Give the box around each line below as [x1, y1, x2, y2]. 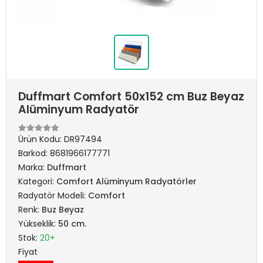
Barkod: [18, 147, 50, 159]
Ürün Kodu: [18, 133, 64, 145]
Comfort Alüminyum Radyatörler [56, 176, 197, 187]
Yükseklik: [18, 218, 58, 230]
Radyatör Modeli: [18, 190, 88, 201]
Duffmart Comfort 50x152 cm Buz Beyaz [18, 89, 244, 104]
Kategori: [18, 176, 56, 187]
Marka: [18, 161, 47, 173]
